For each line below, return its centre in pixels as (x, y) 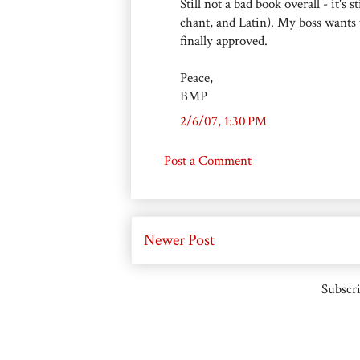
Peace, (196, 78)
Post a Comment (208, 160)
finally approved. (224, 41)
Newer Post (179, 240)
